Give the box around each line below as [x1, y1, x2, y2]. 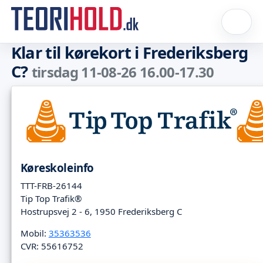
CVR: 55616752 [20, 240, 83, 252]
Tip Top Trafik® [20, 192, 82, 204]
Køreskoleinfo [20, 160, 94, 176]
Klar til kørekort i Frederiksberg [11, 42, 248, 64]
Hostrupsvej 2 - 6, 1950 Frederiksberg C [20, 205, 182, 217]
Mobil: [20, 227, 49, 239]
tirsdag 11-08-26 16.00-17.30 [31, 62, 214, 82]
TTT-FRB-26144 [20, 179, 82, 191]
